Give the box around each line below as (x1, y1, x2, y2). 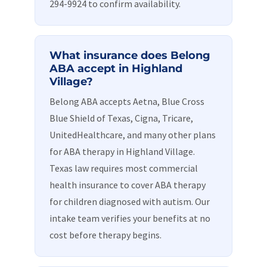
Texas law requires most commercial (49, 162, 198, 174)
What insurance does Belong (49, 49, 211, 61)
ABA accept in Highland (49, 62, 183, 74)
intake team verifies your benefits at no (49, 212, 211, 224)
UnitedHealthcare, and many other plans (49, 129, 216, 141)
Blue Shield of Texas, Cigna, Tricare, (49, 112, 194, 124)
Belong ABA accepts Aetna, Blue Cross (49, 95, 205, 107)
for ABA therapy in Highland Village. (49, 145, 195, 157)
